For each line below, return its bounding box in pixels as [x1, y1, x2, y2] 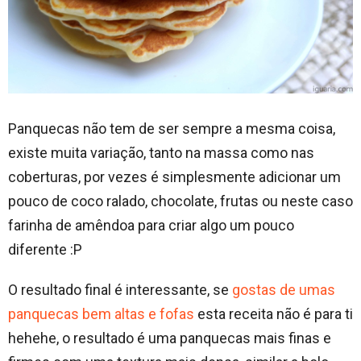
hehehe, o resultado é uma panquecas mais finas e [8, 329, 331, 346]
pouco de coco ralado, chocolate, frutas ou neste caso [8, 192, 353, 210]
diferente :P [8, 240, 82, 258]
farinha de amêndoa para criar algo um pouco [8, 216, 294, 234]
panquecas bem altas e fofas [8, 305, 194, 322]
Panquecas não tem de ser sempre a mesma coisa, [8, 119, 335, 137]
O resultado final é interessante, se [8, 280, 232, 298]
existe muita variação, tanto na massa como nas [8, 143, 314, 161]
